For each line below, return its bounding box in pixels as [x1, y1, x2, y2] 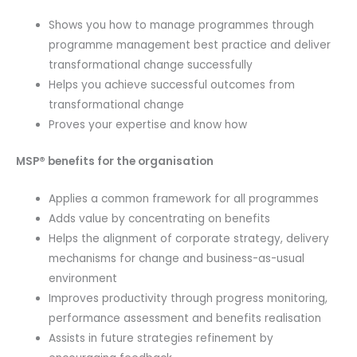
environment [49, 270, 118, 286]
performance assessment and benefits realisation [49, 310, 322, 326]
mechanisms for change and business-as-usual [49, 250, 305, 266]
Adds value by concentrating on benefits [49, 210, 271, 226]
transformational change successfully [49, 57, 253, 73]
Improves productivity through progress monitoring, [49, 290, 328, 306]
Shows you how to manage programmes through [49, 18, 315, 33]
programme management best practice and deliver [49, 37, 331, 53]
